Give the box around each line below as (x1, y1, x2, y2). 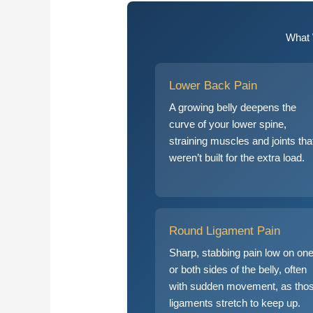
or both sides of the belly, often (169, 263, 307, 276)
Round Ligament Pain (169, 224, 281, 238)
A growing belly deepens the (169, 101, 297, 114)
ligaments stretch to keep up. (169, 297, 301, 310)
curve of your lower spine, (169, 118, 287, 131)
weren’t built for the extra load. (169, 152, 305, 164)
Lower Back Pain (169, 79, 258, 92)
